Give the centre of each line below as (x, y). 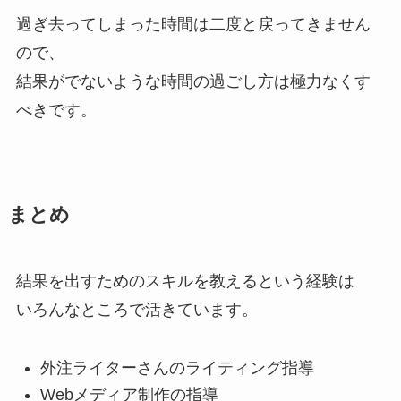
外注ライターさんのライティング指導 (177, 367)
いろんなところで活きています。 (137, 309)
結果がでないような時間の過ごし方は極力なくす (193, 81)
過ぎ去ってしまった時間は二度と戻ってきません (193, 24)
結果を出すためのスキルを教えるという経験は (185, 281)
